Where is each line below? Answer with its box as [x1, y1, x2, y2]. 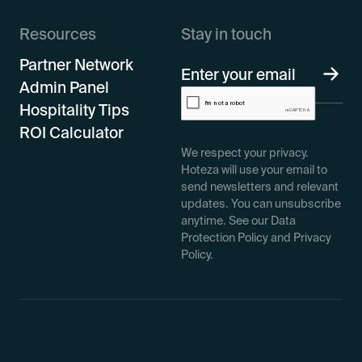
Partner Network [19, 55, 133, 74]
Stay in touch [181, 24, 271, 43]
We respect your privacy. [181, 145, 309, 159]
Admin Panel [19, 78, 109, 96]
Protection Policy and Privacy [181, 230, 331, 244]
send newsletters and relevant [181, 179, 339, 193]
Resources [19, 24, 96, 43]
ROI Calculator [19, 123, 124, 141]
